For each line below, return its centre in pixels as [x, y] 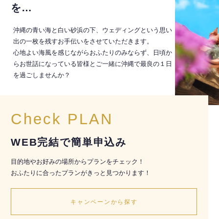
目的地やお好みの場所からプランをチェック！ [78, 161]
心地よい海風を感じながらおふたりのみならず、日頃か [93, 52]
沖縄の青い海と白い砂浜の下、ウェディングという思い [93, 30]
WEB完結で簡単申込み [69, 142]
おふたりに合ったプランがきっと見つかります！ [81, 173]
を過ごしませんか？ [42, 75]
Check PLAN [62, 119]
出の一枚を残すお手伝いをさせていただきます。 [83, 41]
